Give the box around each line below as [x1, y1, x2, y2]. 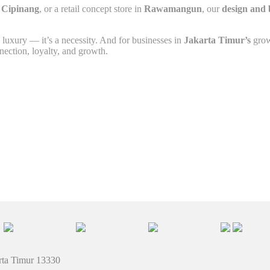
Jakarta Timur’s [184, 34, 251, 45]
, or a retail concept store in [39, 3, 144, 14]
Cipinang [1, 3, 39, 14]
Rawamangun [144, 3, 202, 14]
